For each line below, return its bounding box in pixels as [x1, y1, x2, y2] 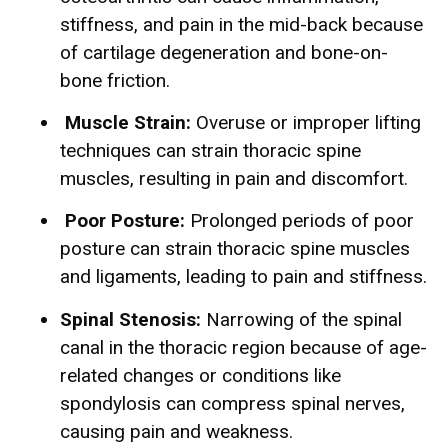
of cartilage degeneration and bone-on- [60, 40, 388, 64]
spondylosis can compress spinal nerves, [60, 391, 405, 415]
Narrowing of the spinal [201, 307, 402, 331]
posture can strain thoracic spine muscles [60, 237, 410, 261]
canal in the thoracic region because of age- [60, 335, 427, 359]
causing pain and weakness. [60, 419, 293, 443]
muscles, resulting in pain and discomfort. [60, 166, 408, 190]
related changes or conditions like [60, 363, 341, 387]
